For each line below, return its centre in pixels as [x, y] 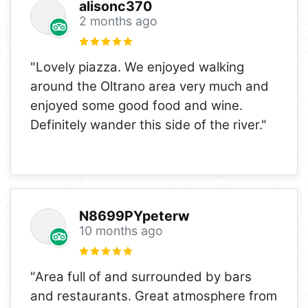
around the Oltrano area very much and [150, 86]
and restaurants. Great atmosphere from [154, 296]
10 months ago [121, 230]
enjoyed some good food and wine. [136, 105]
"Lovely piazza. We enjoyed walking [137, 67]
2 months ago [118, 21]
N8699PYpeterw [134, 216]
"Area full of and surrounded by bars [141, 276]
